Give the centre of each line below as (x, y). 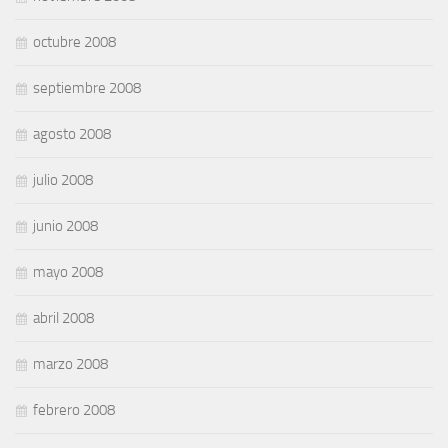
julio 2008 (63, 180)
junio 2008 (65, 226)
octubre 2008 (74, 42)
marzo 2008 (70, 364)
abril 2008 (63, 318)
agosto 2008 (72, 134)
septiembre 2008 (87, 88)
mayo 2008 (68, 272)
